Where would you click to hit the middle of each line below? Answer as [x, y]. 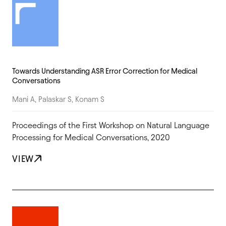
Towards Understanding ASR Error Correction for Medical [105, 71]
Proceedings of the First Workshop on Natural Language [111, 125]
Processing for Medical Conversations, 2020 [91, 137]
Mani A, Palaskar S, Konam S [58, 99]
